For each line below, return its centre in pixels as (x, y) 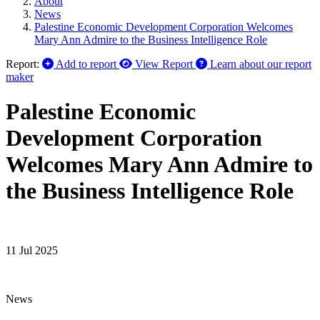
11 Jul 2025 (32, 250)
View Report (164, 64)
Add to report (86, 64)
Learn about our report (261, 64)
